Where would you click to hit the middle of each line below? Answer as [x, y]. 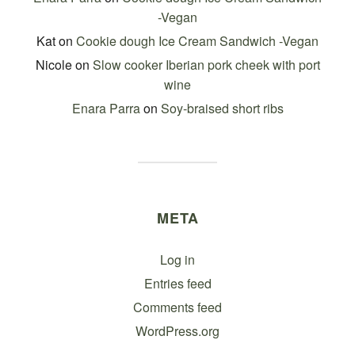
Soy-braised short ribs [222, 109]
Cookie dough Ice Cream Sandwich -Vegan [197, 41]
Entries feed [177, 284]
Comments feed [177, 307]
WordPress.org [177, 331]
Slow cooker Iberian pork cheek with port [206, 65]
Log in [177, 260]
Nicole [53, 65]
